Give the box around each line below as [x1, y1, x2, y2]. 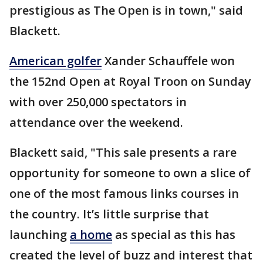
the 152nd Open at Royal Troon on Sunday [9, 73, 251, 90]
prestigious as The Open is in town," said [9, 2, 243, 19]
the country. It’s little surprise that [9, 206, 209, 222]
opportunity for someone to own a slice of [9, 165, 251, 181]
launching [9, 227, 70, 243]
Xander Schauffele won [102, 53, 235, 69]
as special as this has [112, 227, 235, 243]
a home [70, 227, 112, 243]
